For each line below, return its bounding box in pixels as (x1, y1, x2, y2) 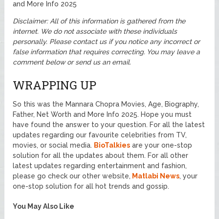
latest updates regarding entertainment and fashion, (13, 161, 187, 170)
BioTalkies (94, 141, 131, 149)
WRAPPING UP (13, 77, 97, 93)
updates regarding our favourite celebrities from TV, (13, 131, 187, 139)
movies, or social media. (13, 141, 94, 149)
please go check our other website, (13, 172, 131, 180)
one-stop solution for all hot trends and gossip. (13, 182, 170, 190)
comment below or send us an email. (13, 58, 131, 66)
